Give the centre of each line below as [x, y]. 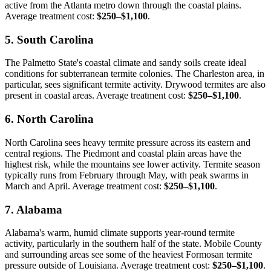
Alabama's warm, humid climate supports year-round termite [120, 233]
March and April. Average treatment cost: [84, 186]
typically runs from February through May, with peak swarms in [127, 175]
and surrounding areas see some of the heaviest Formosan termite [129, 255]
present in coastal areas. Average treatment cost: [96, 96]
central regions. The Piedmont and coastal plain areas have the [123, 153]
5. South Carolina [49, 39]
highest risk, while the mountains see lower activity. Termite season [132, 164]
